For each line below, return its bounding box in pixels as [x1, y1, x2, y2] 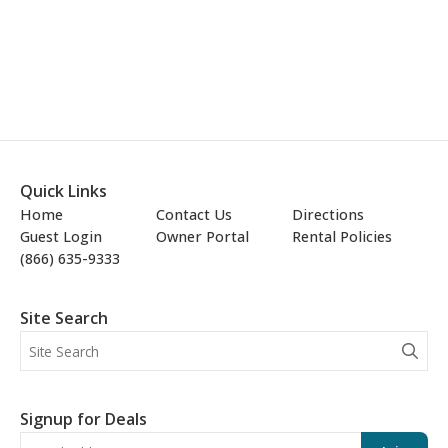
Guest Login [20, 227, 102, 247]
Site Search [20, 307, 108, 330]
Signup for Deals [20, 408, 147, 431]
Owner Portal [156, 227, 249, 247]
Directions [292, 205, 364, 225]
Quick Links [20, 180, 107, 203]
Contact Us [156, 205, 232, 225]
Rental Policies [292, 227, 392, 247]
